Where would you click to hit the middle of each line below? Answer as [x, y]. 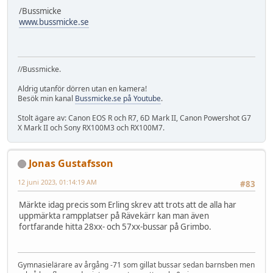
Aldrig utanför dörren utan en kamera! [82, 88]
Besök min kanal [46, 98]
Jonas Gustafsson [71, 163]
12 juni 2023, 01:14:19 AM [57, 182]
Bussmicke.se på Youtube [118, 98]
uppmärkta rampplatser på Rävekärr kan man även [114, 216]
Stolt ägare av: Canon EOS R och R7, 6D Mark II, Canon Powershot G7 [134, 118]
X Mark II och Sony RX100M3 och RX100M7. [91, 127]
